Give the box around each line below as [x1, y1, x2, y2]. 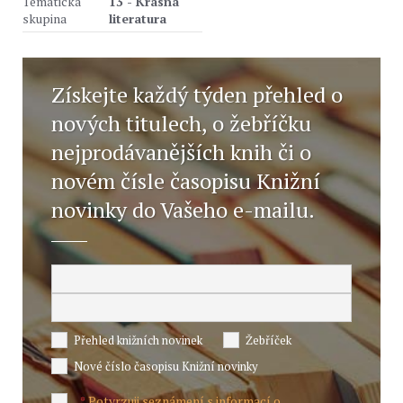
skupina [22, 10, 67, 27]
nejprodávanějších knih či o [51, 138, 311, 166]
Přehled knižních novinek [74, 332, 202, 348]
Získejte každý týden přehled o [51, 80, 343, 109]
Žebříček [246, 332, 291, 348]
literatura [109, 10, 166, 27]
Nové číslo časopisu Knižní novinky [74, 358, 258, 374]
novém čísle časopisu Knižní [51, 166, 320, 195]
